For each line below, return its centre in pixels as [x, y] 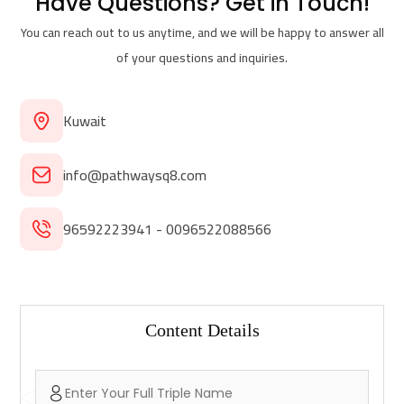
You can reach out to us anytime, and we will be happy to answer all [202, 32]
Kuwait [85, 121]
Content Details [202, 330]
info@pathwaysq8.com [135, 175]
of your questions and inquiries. [202, 58]
